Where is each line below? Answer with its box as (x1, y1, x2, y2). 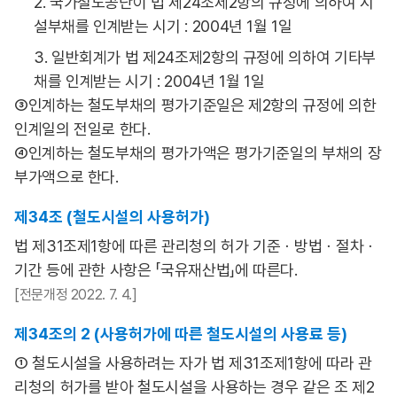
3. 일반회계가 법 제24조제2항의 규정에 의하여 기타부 (34, 48, 376, 66)
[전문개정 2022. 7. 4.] (14, 286, 137, 303)
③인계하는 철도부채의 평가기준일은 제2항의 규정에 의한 (14, 96, 377, 114)
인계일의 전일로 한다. (14, 120, 151, 138)
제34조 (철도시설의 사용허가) (14, 207, 210, 226)
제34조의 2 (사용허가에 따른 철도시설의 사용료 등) (14, 324, 347, 343)
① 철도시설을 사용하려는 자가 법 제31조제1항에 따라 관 (14, 354, 372, 372)
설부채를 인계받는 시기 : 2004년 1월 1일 (34, 17, 292, 35)
